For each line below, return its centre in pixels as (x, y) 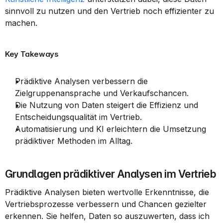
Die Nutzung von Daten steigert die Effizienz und (107, 105)
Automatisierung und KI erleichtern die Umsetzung (111, 129)
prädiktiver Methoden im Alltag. (74, 141)
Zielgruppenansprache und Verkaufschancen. (102, 93)
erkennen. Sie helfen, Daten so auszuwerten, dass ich (107, 216)
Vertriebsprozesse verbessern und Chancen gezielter (106, 204)
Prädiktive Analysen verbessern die (81, 81)
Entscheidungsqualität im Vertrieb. (78, 117)
